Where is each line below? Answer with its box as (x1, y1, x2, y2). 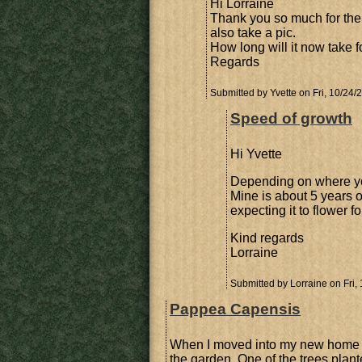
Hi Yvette (230, 147, 282, 161)
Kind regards (230, 231, 304, 245)
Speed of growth (230, 110, 352, 127)
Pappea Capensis (170, 301, 301, 318)
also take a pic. (210, 26, 296, 40)
